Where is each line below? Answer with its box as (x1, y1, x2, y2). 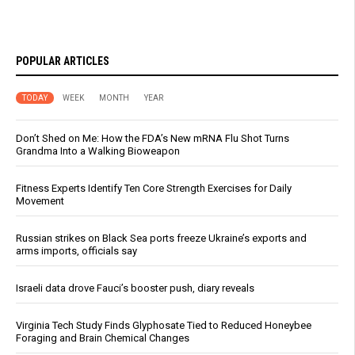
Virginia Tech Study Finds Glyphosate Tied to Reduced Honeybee (16, 319, 311, 332)
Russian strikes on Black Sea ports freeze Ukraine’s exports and (16, 232, 307, 245)
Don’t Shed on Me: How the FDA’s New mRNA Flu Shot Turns (16, 132, 289, 145)
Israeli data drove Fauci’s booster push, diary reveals (16, 282, 254, 295)
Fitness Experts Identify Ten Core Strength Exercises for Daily (16, 182, 292, 195)
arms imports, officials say (16, 245, 137, 258)
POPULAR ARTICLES (16, 55, 109, 68)
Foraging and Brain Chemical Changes (16, 332, 189, 345)
